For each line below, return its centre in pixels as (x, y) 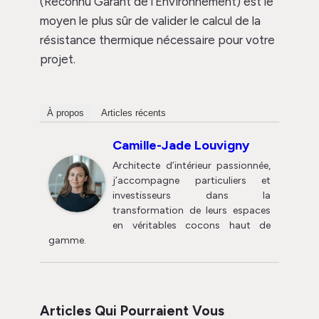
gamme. (67, 241)
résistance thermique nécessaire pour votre (157, 40)
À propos (66, 113)
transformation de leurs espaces (192, 211)
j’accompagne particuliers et (192, 181)
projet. (58, 59)
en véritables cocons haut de (192, 226)
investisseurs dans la (192, 196)
